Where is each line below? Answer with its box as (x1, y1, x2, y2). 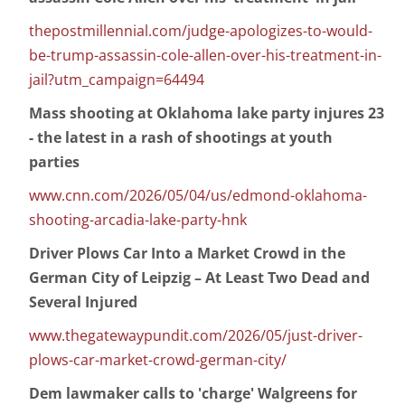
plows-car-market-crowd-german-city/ (29, 350, 287, 371)
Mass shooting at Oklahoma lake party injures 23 (29, 103, 384, 124)
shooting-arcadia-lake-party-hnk (29, 210, 247, 231)
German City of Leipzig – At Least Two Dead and (29, 268, 370, 288)
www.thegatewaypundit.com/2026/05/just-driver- (29, 325, 363, 346)
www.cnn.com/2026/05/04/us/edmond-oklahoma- (29, 185, 367, 206)
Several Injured (29, 292, 137, 313)
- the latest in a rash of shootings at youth (29, 127, 333, 148)
